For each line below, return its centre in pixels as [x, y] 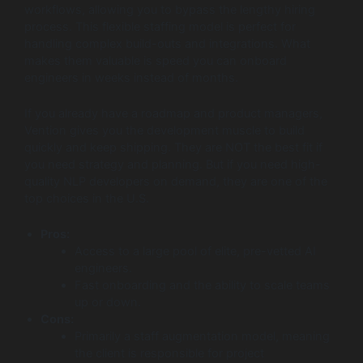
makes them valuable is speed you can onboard [156, 60]
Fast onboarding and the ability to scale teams [202, 286]
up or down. [107, 303]
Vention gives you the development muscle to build [164, 131]
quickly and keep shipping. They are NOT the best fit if [173, 148]
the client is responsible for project [169, 354]
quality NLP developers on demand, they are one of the [176, 182]
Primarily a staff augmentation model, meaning [202, 337]
